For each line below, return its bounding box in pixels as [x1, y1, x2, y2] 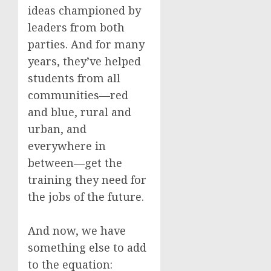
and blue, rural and [28, 105, 131, 119]
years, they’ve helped [28, 54, 141, 68]
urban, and [28, 122, 87, 136]
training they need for [28, 172, 146, 187]
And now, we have [28, 223, 126, 238]
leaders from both [28, 20, 125, 34]
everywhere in [28, 139, 106, 153]
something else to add [28, 240, 146, 255]
